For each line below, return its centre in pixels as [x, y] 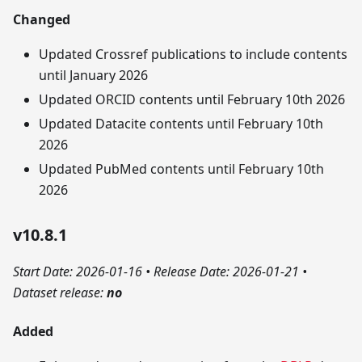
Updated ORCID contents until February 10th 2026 [192, 99]
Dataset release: [60, 292]
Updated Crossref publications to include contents [193, 54]
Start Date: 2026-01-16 [79, 271]
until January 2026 [93, 75]
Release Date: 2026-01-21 [226, 271]
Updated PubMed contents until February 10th [181, 168]
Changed [42, 19]
